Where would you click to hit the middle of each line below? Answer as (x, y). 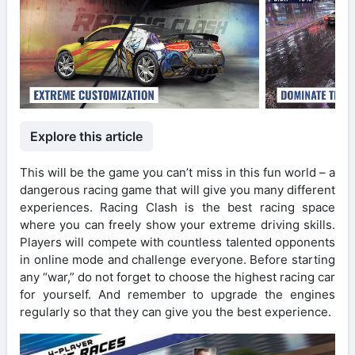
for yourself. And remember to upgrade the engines (177, 294)
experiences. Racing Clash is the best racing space (177, 207)
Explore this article (86, 136)
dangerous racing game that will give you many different (177, 189)
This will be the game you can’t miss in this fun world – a (177, 172)
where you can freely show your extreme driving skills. (177, 224)
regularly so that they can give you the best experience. (176, 311)
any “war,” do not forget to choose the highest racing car (177, 277)
